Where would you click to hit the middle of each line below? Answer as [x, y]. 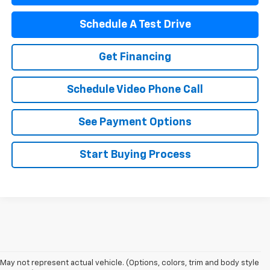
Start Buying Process [135, 155]
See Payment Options [135, 122]
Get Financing [135, 57]
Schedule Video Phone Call [135, 89]
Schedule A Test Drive [135, 24]
